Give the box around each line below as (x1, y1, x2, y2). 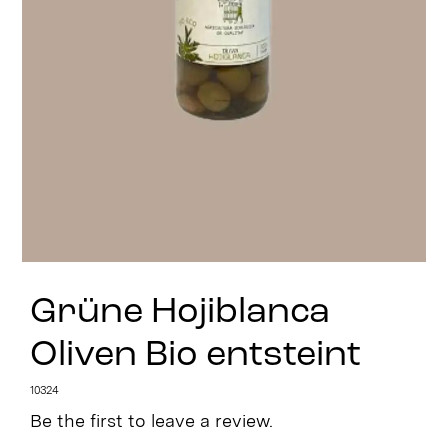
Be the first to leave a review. (29, 409, 273, 431)
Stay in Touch (310, 22, 423, 40)
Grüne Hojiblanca (29, 294, 330, 331)
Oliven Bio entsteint (29, 337, 361, 374)
